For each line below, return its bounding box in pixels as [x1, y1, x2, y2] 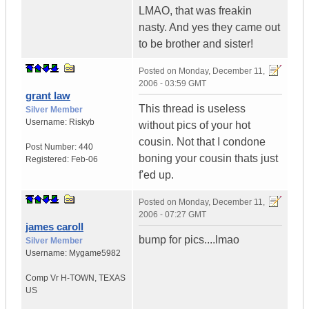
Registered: [26, 154, 71, 165]
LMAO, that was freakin [139, 5, 252, 17]
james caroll [26, 221, 83, 233]
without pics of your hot [139, 119, 250, 132]
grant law [26, 90, 70, 102]
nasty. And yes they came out [139, 21, 280, 34]
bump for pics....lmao [139, 234, 239, 246]
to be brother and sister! [139, 38, 253, 50]
